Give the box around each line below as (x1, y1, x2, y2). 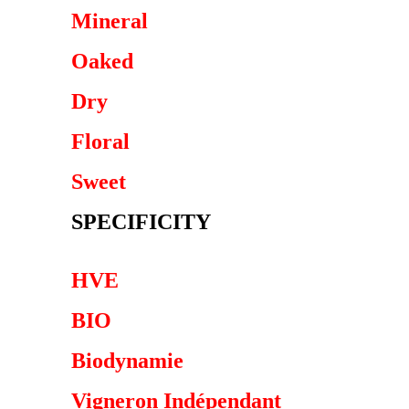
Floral (71, 130, 130, 153)
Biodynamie (71, 349, 184, 372)
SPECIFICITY (71, 210, 211, 234)
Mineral (71, 9, 148, 33)
